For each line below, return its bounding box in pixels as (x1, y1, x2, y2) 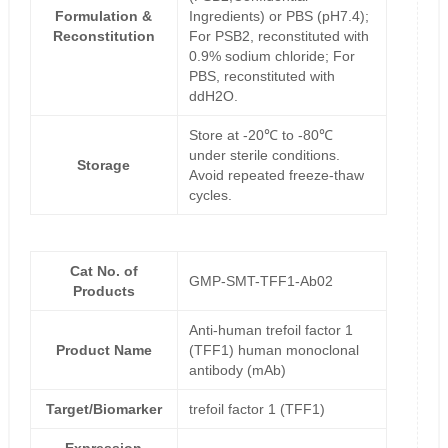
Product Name (55, 342, 152, 359)
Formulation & (55, 8, 153, 25)
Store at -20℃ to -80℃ (188, 127, 333, 144)
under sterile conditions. (188, 147, 340, 164)
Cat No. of (69, 263, 138, 280)
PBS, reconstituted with (188, 68, 335, 85)
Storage (77, 157, 131, 174)
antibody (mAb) (188, 362, 286, 379)
